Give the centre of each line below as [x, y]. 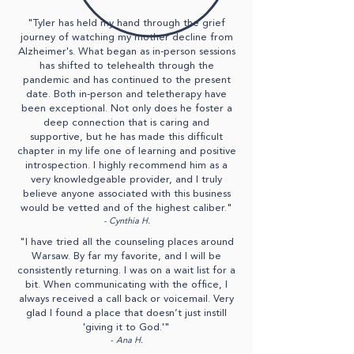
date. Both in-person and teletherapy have [126, 94]
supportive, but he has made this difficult [126, 137]
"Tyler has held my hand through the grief [126, 23]
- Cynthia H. [126, 222]
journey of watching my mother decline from [126, 38]
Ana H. [129, 341]
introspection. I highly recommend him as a [126, 166]
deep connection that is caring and [126, 123]
